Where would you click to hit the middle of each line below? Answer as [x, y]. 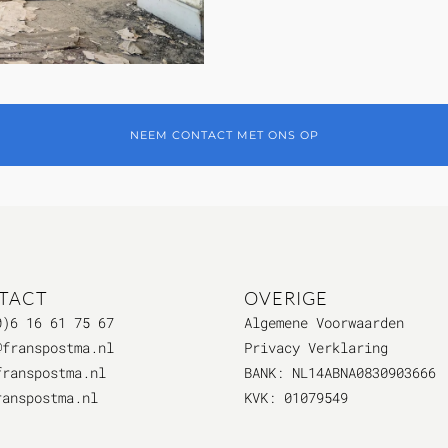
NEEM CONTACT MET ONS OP [224, 134]
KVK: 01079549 [296, 397]
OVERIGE [286, 297]
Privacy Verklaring [316, 347]
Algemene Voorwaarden [324, 322]
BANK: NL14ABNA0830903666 [340, 372]
